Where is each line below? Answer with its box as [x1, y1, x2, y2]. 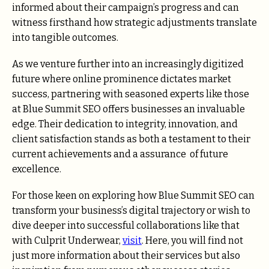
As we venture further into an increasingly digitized [12, 58, 244, 70]
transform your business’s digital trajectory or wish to [12, 204, 250, 216]
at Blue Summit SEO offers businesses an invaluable [12, 103, 245, 115]
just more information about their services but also [12, 249, 240, 261]
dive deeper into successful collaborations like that [12, 219, 240, 231]
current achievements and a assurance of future [12, 148, 228, 160]
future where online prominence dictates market [12, 73, 231, 85]
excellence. [12, 163, 61, 175]
